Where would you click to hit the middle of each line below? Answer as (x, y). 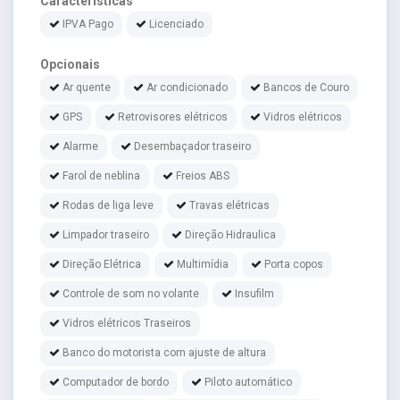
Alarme (80, 146)
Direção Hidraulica (230, 234)
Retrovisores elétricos (173, 117)
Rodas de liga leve (108, 205)
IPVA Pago (88, 24)
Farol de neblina (101, 175)
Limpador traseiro (106, 234)
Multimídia (203, 264)
